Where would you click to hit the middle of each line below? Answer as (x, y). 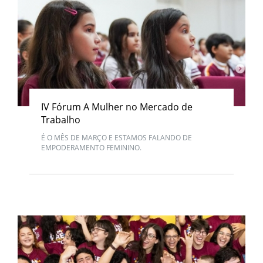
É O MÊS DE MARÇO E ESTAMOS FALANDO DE (117, 138)
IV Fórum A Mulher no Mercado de (117, 107)
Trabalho (61, 120)
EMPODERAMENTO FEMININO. (91, 148)
